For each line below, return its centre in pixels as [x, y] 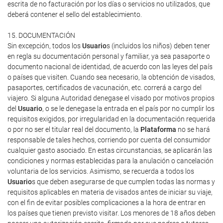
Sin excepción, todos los [45, 46]
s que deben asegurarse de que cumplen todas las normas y [123, 182]
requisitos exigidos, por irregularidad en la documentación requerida [111, 119]
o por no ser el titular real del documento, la [74, 129]
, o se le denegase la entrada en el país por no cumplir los [128, 109]
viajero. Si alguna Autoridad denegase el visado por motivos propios [111, 98]
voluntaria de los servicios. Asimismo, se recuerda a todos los [101, 171]
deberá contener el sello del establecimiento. [75, 14]
